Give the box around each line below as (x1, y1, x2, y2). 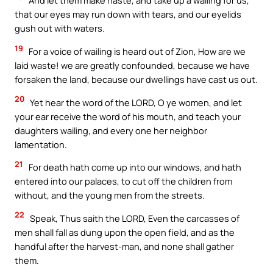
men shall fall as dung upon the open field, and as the (15, 225, 235, 238)
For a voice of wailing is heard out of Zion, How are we (27, 45, 246, 57)
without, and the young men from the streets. (15, 189, 205, 202)
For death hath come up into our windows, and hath (27, 161, 241, 174)
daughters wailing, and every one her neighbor (15, 124, 207, 136)
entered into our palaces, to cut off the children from (15, 175, 232, 188)
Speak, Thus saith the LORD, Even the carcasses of (28, 211, 239, 224)
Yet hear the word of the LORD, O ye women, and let (28, 96, 242, 108)
